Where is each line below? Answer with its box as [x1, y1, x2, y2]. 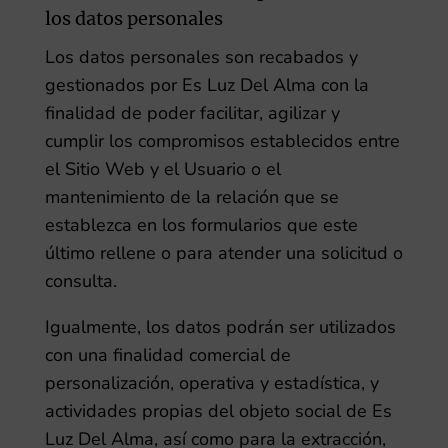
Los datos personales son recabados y [44, 45, 358, 69]
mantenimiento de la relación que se [44, 185, 339, 209]
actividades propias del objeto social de [44, 399, 367, 423]
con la [320, 73, 369, 97]
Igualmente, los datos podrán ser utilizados [44, 315, 396, 339]
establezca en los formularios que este [44, 213, 358, 237]
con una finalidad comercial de [44, 343, 291, 367]
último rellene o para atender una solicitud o [44, 241, 403, 265]
